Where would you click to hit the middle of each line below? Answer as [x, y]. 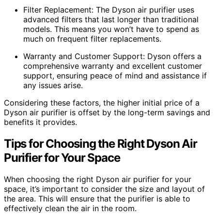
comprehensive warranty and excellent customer [113, 66]
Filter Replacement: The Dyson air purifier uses [109, 9]
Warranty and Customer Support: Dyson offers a [112, 56]
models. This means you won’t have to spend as [111, 29]
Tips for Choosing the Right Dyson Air [101, 143]
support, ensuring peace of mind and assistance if [115, 75]
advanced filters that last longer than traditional [111, 19]
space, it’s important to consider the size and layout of [104, 189]
